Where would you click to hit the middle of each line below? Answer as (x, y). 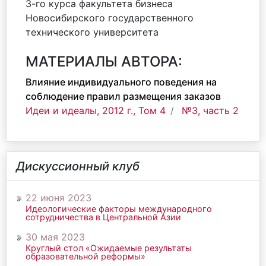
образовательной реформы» (85, 256)
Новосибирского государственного (110, 18)
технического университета (92, 32)
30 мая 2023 (55, 237)
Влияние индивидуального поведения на (121, 82)
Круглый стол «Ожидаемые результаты (109, 248)
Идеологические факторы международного (119, 209)
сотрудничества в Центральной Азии (103, 217)
